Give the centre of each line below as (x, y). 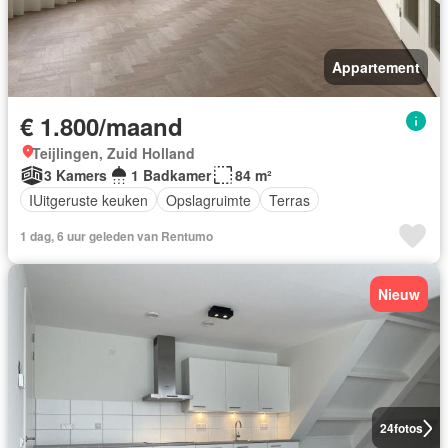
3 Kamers (75, 175)
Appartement (376, 67)
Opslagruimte (208, 199)
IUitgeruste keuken (88, 199)
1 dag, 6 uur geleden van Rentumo (116, 236)
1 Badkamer (171, 175)
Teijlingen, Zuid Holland (113, 153)
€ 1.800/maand (101, 126)
